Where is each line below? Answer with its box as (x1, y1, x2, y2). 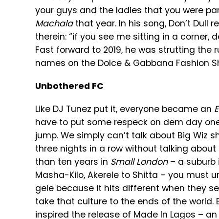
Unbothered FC (35, 80, 104, 92)
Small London (110, 156, 168, 168)
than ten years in (35, 156, 110, 168)
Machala (35, 18, 73, 29)
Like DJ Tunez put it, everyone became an (35, 103, 214, 115)
